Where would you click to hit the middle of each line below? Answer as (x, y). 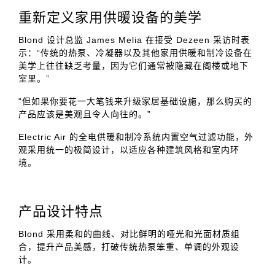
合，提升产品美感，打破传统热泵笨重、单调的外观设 (129, 246)
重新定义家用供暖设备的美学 (110, 17)
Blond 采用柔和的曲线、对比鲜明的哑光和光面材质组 (129, 234)
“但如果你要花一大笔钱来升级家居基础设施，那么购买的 (135, 101)
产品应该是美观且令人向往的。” (85, 114)
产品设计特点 (61, 211)
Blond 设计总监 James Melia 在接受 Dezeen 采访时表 (134, 40)
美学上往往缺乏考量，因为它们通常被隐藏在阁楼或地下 (134, 65)
